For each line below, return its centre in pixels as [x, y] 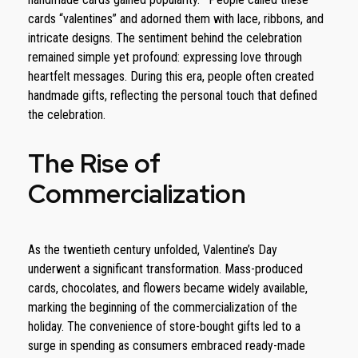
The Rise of [94, 163]
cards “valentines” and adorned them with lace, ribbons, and [176, 18]
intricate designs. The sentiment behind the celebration [165, 38]
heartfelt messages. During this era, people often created [171, 76]
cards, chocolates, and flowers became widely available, [168, 288]
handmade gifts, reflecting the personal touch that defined [173, 95]
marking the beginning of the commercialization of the [163, 307]
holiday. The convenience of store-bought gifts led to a [164, 326]
